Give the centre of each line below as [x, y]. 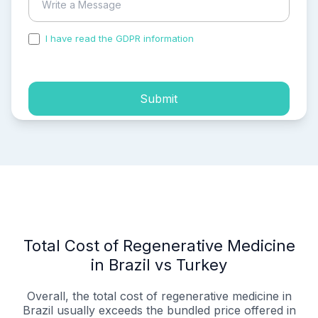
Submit [159, 98]
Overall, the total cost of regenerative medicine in [159, 296]
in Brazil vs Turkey [159, 265]
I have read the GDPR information [120, 39]
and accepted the [236, 39]
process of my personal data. [94, 51]
